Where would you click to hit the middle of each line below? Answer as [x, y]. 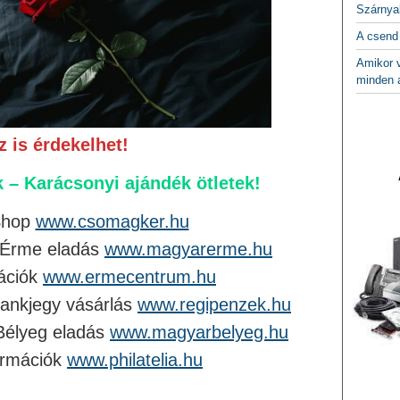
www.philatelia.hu [135, 360]
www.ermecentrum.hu [129, 277]
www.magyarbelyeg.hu [199, 332]
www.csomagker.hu [112, 221]
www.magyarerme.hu [188, 249]
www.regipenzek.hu [214, 304]
